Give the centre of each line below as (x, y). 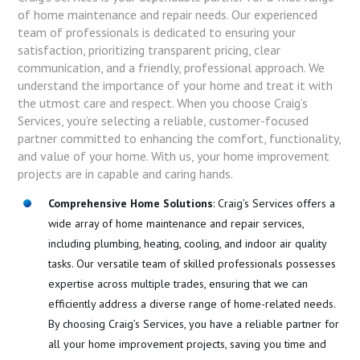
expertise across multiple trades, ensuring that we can (178, 283)
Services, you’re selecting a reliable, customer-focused (164, 120)
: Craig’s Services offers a (274, 203)
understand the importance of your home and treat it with (176, 85)
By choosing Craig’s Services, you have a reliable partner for (193, 323)
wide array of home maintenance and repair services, (176, 223)
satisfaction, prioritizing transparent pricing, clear (149, 49)
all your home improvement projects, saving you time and (187, 344)
